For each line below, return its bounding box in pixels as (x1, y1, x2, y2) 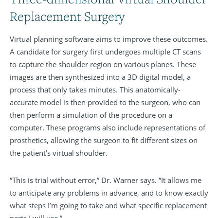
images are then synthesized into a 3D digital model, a (10, 72, 191, 82)
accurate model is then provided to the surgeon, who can (10, 97, 200, 108)
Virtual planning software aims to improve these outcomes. (10, 34, 208, 44)
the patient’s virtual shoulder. (10, 148, 108, 158)
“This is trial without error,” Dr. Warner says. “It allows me (10, 175, 201, 185)
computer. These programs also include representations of (10, 123, 205, 133)
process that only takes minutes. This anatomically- (10, 85, 181, 95)
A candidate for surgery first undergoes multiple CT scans (10, 47, 201, 57)
